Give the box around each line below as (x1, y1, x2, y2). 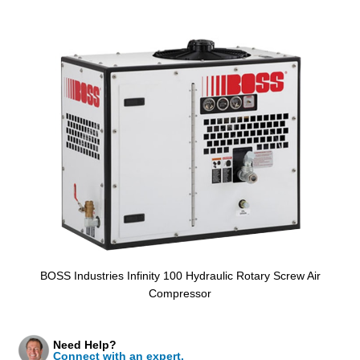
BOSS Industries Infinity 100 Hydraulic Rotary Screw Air (39, 269, 321, 283)
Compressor (149, 287, 211, 301)
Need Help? (53, 338, 117, 352)
